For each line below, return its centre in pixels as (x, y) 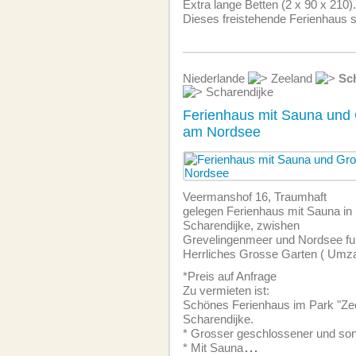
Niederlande (215, 78)
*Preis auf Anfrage (230, 276)
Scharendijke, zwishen (241, 225)
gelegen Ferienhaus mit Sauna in (267, 211)
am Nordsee (222, 132)
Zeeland (292, 78)
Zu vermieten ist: (226, 290)
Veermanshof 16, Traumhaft (255, 197)
